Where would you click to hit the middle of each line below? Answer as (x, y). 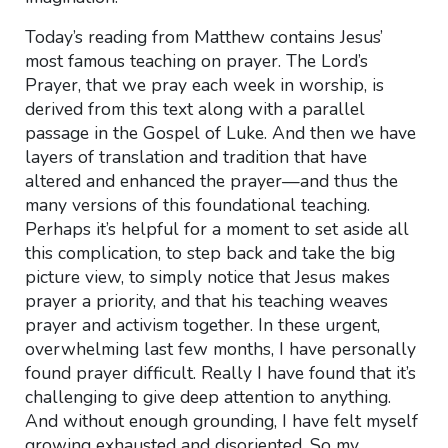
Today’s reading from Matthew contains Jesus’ (203, 37)
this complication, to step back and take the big (209, 253)
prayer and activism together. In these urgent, (202, 325)
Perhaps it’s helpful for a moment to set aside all (216, 229)
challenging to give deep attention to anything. (207, 397)
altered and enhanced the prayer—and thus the (211, 181)
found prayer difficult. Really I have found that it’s (220, 373)
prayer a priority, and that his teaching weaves (206, 301)
